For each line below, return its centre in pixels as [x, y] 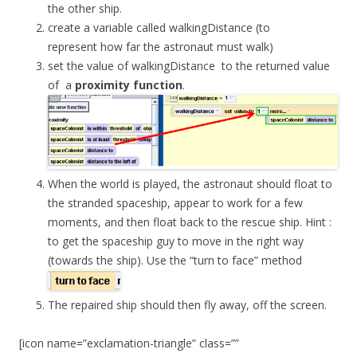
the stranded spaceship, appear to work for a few [175, 203]
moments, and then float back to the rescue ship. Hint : [190, 222]
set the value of [90, 66]
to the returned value [273, 66]
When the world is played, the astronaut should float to [190, 184]
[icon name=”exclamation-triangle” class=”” [129, 343]
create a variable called [108, 28]
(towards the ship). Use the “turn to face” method [177, 261]
